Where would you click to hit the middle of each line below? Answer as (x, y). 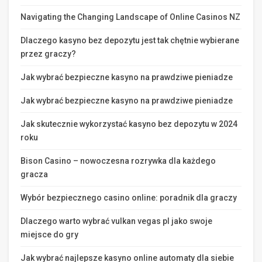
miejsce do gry (49, 234)
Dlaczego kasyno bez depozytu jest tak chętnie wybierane (130, 40)
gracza (34, 174)
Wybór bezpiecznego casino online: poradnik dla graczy (129, 197)
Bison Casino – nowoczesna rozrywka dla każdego (118, 161)
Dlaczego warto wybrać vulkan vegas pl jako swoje (116, 221)
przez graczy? (48, 54)
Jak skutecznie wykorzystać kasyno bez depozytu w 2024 (129, 124)
